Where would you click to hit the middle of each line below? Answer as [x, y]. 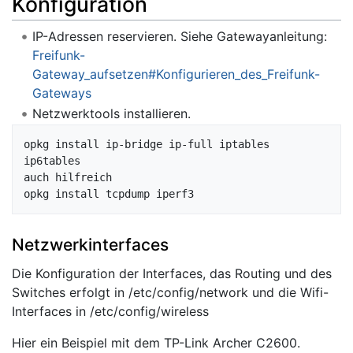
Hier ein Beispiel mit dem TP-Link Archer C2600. [156, 342]
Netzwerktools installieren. [111, 113]
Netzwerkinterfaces [90, 245]
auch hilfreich [68, 177]
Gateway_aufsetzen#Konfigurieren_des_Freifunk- [176, 74]
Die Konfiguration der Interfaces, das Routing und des [172, 273]
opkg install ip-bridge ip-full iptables [147, 144]
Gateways [61, 93]
